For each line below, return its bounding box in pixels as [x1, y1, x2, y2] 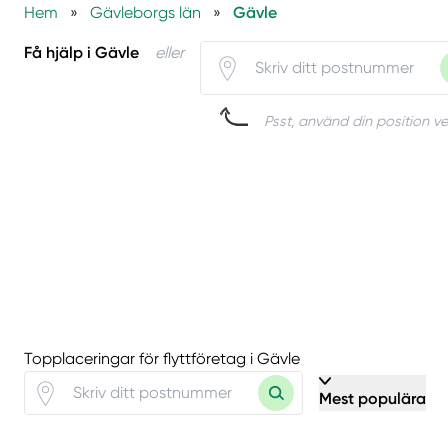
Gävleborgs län [90, 2, 201, 22]
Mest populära [319, 389, 426, 409]
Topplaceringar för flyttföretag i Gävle [24, 349, 300, 369]
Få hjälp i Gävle [24, 42, 139, 62]
